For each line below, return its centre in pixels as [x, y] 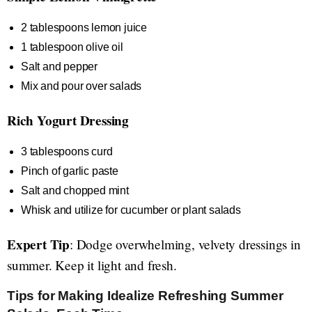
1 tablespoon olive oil [72, 47]
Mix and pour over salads [81, 86]
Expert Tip [38, 244]
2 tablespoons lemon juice [84, 28]
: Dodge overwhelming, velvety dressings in [185, 244]
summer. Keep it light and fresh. [92, 265]
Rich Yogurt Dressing [68, 120]
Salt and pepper [59, 67]
